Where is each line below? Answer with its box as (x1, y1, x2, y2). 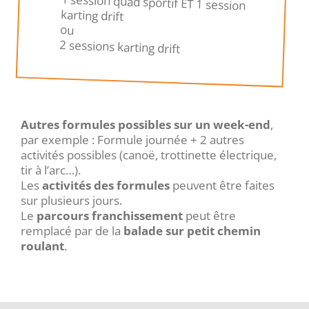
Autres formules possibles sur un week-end (20, 116, 270, 132)
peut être (182, 207, 236, 223)
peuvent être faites (169, 177, 275, 193)
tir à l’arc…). (20, 161, 81, 178)
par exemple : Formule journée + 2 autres (20, 131, 244, 148)
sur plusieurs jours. (20, 192, 122, 208)
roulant (20, 237, 64, 254)
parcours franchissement (36, 207, 183, 223)
